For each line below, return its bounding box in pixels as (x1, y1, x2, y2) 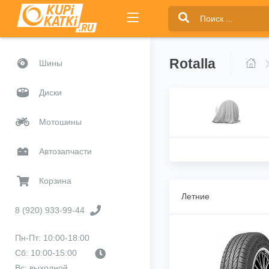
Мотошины (39, 116, 82, 127)
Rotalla (169, 56, 216, 71)
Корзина (39, 175, 71, 186)
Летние (181, 192, 210, 201)
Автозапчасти (39, 146, 92, 156)
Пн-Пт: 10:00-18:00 (15, 233, 89, 243)
